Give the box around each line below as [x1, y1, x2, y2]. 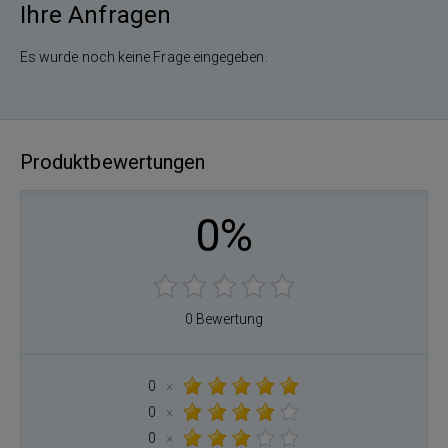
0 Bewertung [184, 310, 264, 327]
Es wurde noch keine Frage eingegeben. [20, 48, 268, 65]
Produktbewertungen [20, 149, 206, 174]
